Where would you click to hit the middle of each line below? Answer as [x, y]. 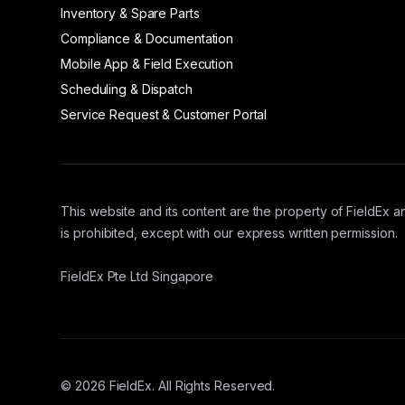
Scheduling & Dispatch [127, 89]
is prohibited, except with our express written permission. [229, 233]
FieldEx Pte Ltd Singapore [137, 277]
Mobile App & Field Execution [147, 64]
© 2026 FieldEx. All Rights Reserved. [168, 386]
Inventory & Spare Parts [130, 14]
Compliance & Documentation [147, 39]
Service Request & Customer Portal [164, 115]
